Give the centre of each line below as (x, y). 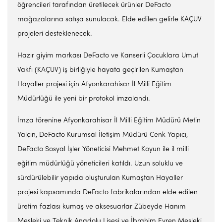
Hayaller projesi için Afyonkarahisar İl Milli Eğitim (94, 84)
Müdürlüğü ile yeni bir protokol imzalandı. (84, 99)
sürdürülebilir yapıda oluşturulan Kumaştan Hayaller (100, 178)
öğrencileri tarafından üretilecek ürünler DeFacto (94, 5)
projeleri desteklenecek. (55, 34)
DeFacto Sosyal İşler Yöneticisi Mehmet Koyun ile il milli (103, 149)
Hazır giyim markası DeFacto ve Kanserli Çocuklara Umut (108, 56)
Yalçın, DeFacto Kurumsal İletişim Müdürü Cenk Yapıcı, (103, 135)
